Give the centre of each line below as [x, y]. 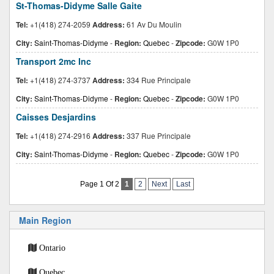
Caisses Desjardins [56, 117]
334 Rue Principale [158, 80]
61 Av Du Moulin [153, 24]
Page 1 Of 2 [101, 184]
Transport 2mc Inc [54, 61]
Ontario [52, 248]
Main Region [45, 220]
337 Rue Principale [158, 135]
